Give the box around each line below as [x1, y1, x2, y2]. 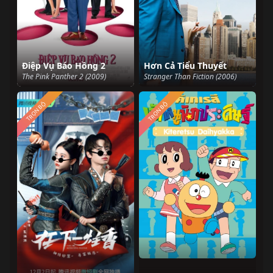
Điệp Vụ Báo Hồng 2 [22, 60, 105, 71]
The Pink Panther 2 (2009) [22, 71, 106, 82]
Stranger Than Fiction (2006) [144, 71, 236, 82]
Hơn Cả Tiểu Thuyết [144, 60, 227, 71]
